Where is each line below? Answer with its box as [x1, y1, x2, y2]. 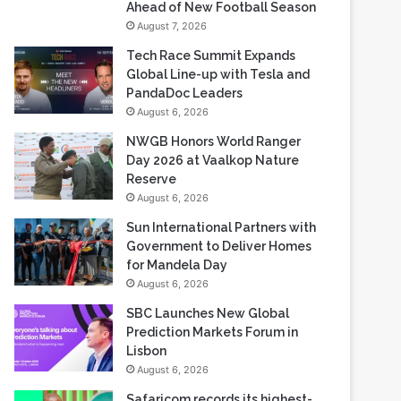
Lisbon [126, 344, 167, 358]
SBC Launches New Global [126, 306, 290, 320]
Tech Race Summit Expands [126, 48, 296, 63]
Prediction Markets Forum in [126, 325, 299, 339]
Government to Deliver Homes [126, 239, 312, 253]
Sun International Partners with [126, 220, 317, 235]
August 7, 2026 [137, 20, 208, 32]
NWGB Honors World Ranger [126, 134, 302, 149]
